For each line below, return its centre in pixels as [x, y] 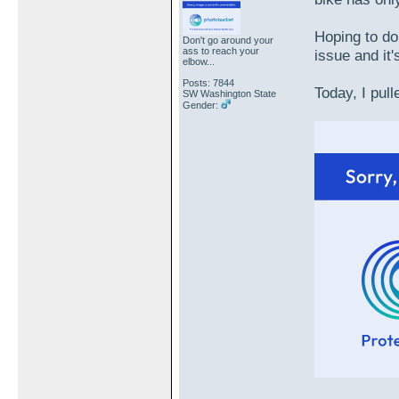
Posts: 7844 [208, 83]
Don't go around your [228, 41]
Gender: [202, 106]
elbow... [199, 62]
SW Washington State [229, 94]
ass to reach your [221, 51]
